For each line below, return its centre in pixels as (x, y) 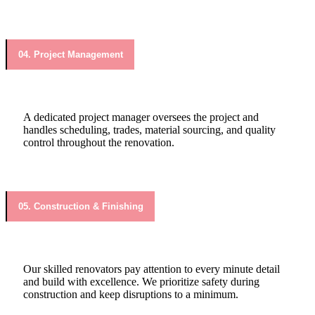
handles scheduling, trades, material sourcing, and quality (149, 130)
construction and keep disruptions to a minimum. (131, 294)
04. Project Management (71, 55)
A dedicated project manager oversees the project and (141, 117)
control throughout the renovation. (99, 143)
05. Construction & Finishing (81, 206)
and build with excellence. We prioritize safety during (141, 281)
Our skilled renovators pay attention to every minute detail (152, 269)
